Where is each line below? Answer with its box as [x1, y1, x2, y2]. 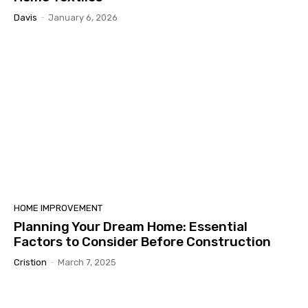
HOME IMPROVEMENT [14, 202, 102, 213]
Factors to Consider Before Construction [14, 233, 271, 250]
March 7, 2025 [58, 256, 116, 267]
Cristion [14, 256, 47, 267]
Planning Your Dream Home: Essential [14, 218, 247, 234]
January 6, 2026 [48, 12, 118, 23]
